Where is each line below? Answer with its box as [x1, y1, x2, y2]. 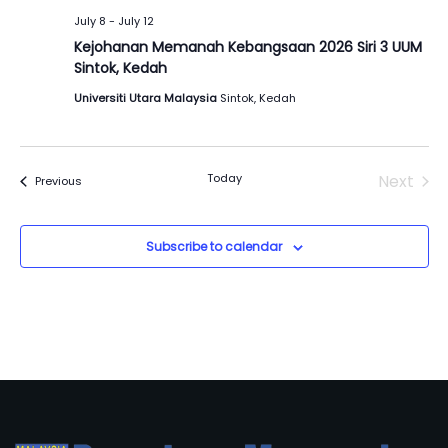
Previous [34, 173, 82, 190]
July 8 [73, 12, 106, 29]
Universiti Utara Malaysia [73, 89, 220, 106]
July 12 [117, 12, 154, 29]
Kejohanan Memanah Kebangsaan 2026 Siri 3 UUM [73, 36, 422, 57]
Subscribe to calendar [145, 237, 282, 255]
